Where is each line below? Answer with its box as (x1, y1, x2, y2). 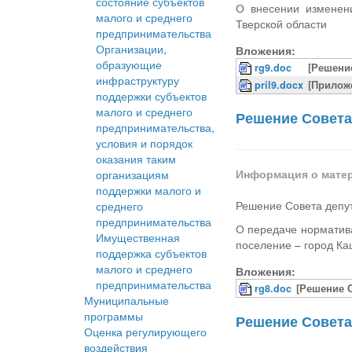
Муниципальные (84, 292, 169, 309)
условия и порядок (96, 135, 192, 152)
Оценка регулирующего (84, 324, 207, 340)
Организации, (96, 41, 167, 57)
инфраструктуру (96, 72, 179, 89)
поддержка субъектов (96, 245, 207, 262)
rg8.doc (255, 281, 292, 296)
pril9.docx (255, 78, 304, 93)
